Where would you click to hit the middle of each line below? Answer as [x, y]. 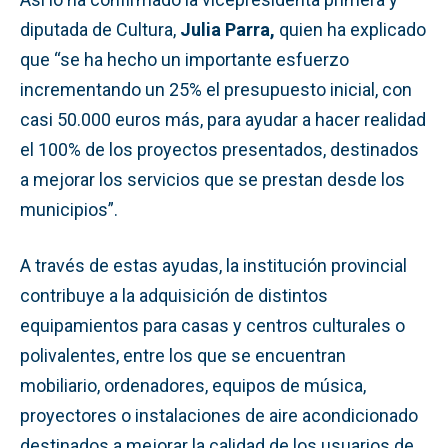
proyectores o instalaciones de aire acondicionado [219, 415]
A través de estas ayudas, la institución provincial [213, 265]
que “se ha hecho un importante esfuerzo [184, 59]
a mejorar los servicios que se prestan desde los [212, 179]
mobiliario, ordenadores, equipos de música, [193, 385]
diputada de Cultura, [100, 29]
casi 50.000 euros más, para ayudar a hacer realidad [223, 119]
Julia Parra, [227, 29]
